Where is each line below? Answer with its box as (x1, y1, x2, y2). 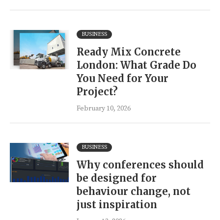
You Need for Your (77, 72, 168, 84)
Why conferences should (77, 159, 204, 171)
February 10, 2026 (77, 104, 131, 113)
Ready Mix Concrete (77, 46, 181, 58)
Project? (77, 85, 118, 98)
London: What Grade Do (77, 59, 196, 71)
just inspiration (77, 198, 157, 211)
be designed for (77, 172, 157, 184)
